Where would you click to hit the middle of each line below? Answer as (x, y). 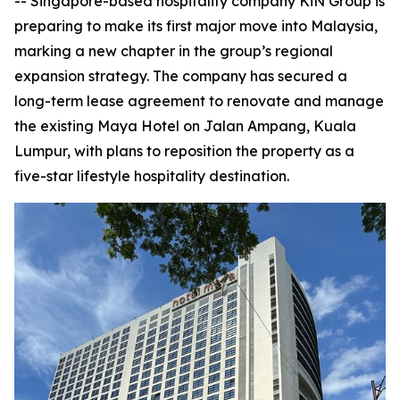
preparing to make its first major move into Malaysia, (196, 26)
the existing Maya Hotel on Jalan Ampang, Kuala (185, 126)
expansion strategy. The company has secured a (181, 76)
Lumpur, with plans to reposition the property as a (184, 151)
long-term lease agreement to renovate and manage (199, 101)
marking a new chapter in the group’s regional (174, 51)
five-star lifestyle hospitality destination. (152, 176)
